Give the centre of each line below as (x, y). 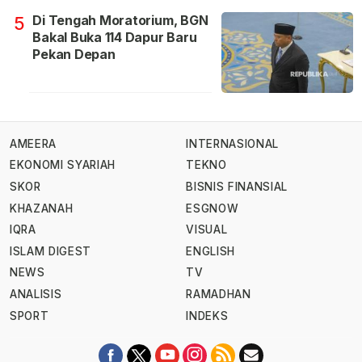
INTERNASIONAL (232, 143)
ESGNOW (213, 208)
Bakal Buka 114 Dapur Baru (115, 37)
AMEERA (33, 143)
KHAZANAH (42, 208)
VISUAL (207, 230)
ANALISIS (36, 295)
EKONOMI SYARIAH (63, 165)
